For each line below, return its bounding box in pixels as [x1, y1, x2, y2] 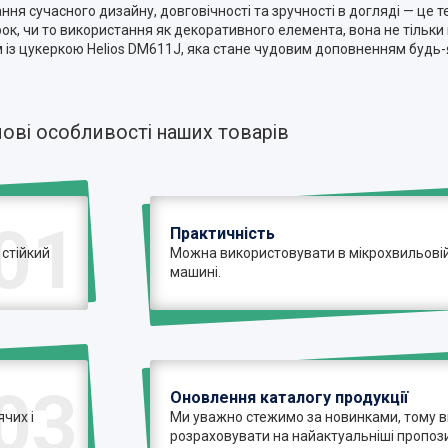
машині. [170, 263, 222, 280]
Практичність [170, 223, 276, 243]
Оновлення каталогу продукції [170, 387, 409, 407]
